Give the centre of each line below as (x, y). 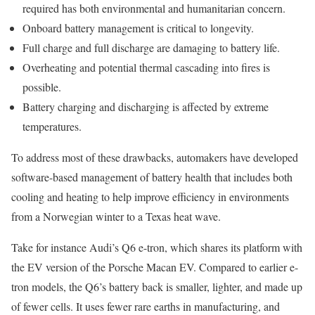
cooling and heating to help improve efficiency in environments (150, 197)
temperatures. (52, 127)
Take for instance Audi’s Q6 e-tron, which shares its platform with (157, 247)
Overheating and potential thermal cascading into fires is (146, 67)
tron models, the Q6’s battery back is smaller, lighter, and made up (157, 287)
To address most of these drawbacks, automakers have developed (155, 157)
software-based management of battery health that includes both (152, 177)
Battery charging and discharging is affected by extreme (146, 107)
